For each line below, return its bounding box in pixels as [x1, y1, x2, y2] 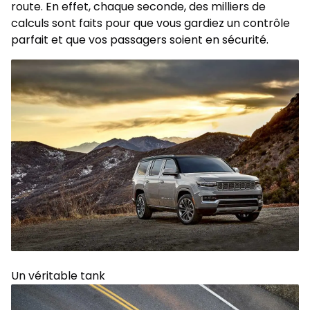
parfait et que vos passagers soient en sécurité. [11, 31, 268, 48]
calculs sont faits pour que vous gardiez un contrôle [11, 15, 290, 31]
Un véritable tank [11, 268, 105, 284]
